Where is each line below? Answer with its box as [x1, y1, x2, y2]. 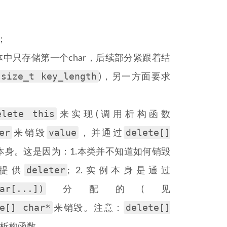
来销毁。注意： [53, 204, 124, 213]
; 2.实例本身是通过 [67, 166, 171, 175]
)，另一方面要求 [98, 72, 171, 82]
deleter [26, 165, 65, 175]
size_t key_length [1, 71, 97, 82]
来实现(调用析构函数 [56, 110, 171, 119]
